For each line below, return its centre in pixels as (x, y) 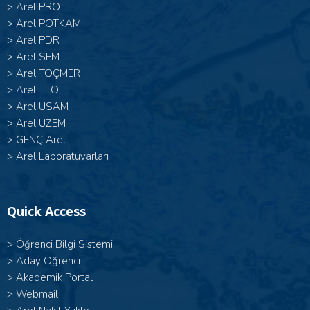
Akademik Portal (54, 278)
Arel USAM (42, 107)
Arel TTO (37, 90)
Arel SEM (38, 57)
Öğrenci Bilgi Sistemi (64, 245)
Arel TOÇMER (48, 74)
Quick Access (46, 211)
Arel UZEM (41, 124)
